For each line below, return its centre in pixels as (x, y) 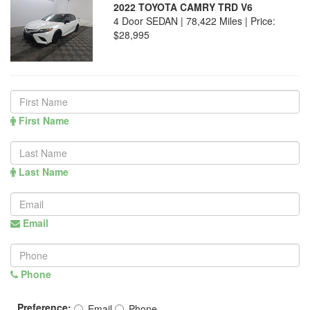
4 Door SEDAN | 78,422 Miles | (182, 21)
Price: (263, 21)
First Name (43, 121)
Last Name (42, 172)
